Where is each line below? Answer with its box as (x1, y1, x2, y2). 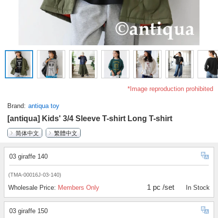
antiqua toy (28, 102, 59, 110)
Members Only (58, 184, 99, 192)
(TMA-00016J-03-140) (8, 172, 61, 178)
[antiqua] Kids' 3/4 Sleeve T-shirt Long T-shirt (7, 114, 172, 123)
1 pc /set (147, 183, 175, 192)
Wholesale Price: (8, 184, 58, 192)
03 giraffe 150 (9, 207, 48, 215)
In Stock (185, 184, 210, 192)
